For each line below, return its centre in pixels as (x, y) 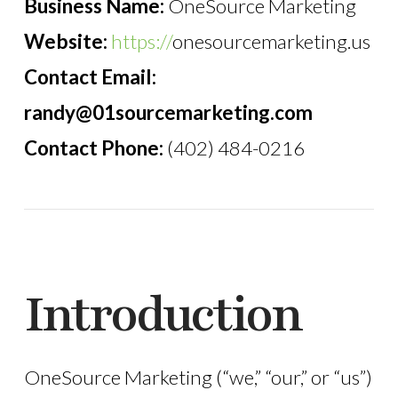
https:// (141, 41)
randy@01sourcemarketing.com (168, 112)
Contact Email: (90, 76)
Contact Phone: (93, 147)
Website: (67, 41)
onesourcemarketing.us (271, 41)
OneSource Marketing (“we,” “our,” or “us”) (198, 377)
